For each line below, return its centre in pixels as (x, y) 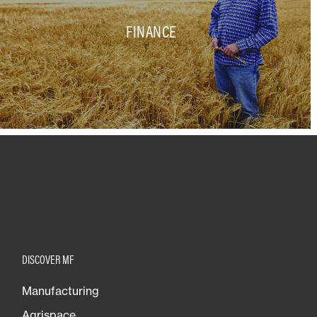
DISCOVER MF (48, 259)
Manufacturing (60, 290)
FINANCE (151, 31)
